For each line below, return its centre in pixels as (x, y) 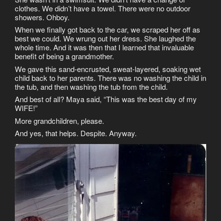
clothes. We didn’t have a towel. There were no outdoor (103, 8)
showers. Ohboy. (42, 17)
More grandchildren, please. (59, 120)
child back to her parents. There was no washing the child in (110, 77)
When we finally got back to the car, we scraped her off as (108, 30)
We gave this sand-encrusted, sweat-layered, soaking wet (108, 69)
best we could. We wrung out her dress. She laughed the (105, 38)
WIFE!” (26, 108)
